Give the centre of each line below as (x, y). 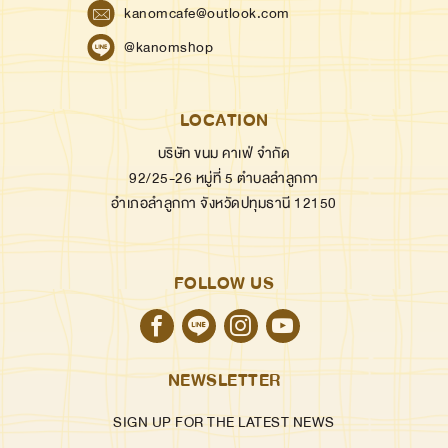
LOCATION (224, 120)
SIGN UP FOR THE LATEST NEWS (224, 422)
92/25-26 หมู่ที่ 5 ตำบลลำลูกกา (224, 178)
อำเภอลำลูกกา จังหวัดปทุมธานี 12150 (224, 203)
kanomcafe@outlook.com (207, 13)
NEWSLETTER (224, 380)
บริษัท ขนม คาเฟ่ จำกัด (224, 153)
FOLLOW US (224, 283)
